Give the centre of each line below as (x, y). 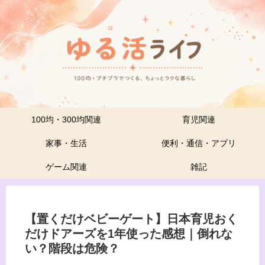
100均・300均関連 (66, 120)
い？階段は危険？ (72, 249)
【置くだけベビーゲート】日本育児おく (131, 219)
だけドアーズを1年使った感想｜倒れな (129, 234)
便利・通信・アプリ (199, 143)
